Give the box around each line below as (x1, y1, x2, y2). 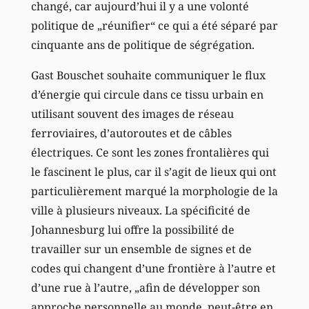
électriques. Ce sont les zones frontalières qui (30, 145, 269, 161)
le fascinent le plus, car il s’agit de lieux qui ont (30, 164, 277, 180)
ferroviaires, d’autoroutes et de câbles (30, 126, 232, 141)
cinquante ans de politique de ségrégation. (30, 37, 255, 53)
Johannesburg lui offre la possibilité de (30, 222, 235, 238)
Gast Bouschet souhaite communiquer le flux (30, 68, 266, 83)
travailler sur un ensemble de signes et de (30, 241, 252, 257)
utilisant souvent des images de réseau (30, 106, 234, 122)
